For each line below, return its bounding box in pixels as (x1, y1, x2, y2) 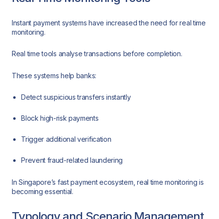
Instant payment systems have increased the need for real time (12, 18, 206, 27)
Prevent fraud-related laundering (21, 156, 123, 165)
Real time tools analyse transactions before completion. (12, 49, 182, 58)
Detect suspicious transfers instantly (21, 93, 131, 102)
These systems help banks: (12, 71, 96, 80)
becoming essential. (12, 187, 73, 196)
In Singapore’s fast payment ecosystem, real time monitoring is (12, 178, 204, 187)
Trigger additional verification (21, 135, 111, 144)
